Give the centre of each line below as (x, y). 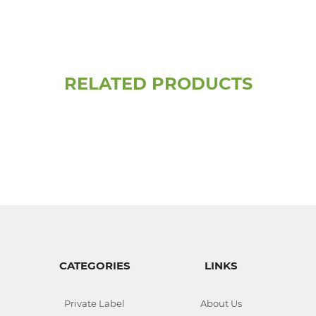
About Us (221, 303)
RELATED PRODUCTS (158, 83)
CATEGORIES (95, 265)
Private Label (95, 303)
